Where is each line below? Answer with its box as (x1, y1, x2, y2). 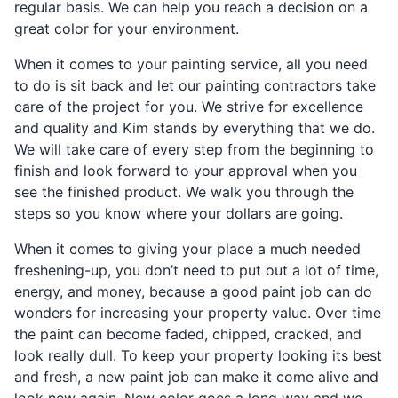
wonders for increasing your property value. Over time (14, 303, 381, 322)
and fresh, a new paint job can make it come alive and (14, 367, 378, 386)
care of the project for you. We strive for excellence (14, 97, 363, 115)
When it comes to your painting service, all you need (14, 54, 368, 73)
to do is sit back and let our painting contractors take (14, 76, 376, 94)
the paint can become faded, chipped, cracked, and (14, 324, 362, 343)
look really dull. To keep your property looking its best (14, 346, 382, 364)
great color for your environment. (14, 19, 239, 37)
